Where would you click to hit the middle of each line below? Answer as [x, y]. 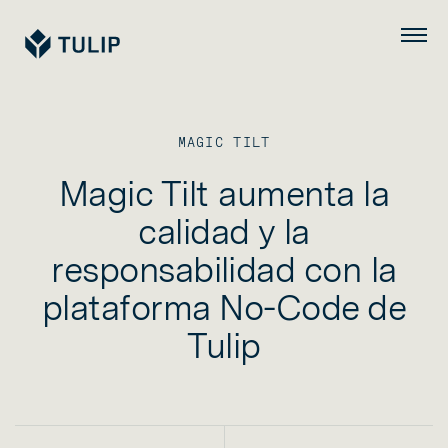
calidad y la [224, 231]
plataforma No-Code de [224, 307]
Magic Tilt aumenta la [224, 193]
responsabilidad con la [224, 269]
